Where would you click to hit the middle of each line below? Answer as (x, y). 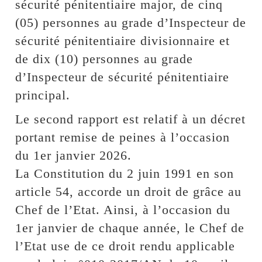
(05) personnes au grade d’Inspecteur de (131, 22)
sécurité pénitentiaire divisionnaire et (123, 40)
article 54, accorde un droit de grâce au (129, 191)
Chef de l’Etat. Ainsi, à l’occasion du (123, 209)
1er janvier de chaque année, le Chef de (130, 227)
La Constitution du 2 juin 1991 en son (125, 173)
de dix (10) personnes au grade (104, 58)
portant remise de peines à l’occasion (123, 137)
